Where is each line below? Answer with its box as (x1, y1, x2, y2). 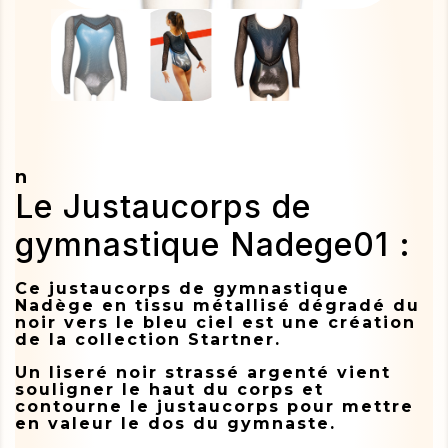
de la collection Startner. (15, 329, 281, 349)
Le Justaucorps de (15, 186, 311, 226)
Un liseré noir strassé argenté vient (15, 362, 391, 382)
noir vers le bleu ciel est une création (15, 312, 416, 332)
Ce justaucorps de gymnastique (15, 278, 350, 298)
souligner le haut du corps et (15, 379, 324, 399)
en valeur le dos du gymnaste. (15, 413, 336, 433)
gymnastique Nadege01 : (15, 224, 411, 264)
